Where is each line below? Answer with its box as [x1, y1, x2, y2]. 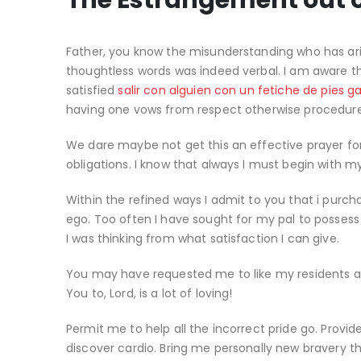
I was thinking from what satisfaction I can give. [66, 230, 339, 247]
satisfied [66, 82, 118, 98]
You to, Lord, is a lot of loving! [66, 285, 233, 301]
